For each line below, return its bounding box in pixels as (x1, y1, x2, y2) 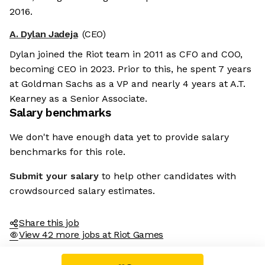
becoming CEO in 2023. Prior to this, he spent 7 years (9, 63, 251, 75)
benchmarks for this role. (9, 146, 125, 158)
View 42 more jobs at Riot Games (19, 229, 164, 241)
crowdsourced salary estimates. (9, 185, 155, 197)
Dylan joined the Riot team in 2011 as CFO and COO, (9, 49, 243, 60)
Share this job (19, 217, 79, 229)
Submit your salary (9, 170, 99, 182)
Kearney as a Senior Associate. (9, 93, 147, 105)
